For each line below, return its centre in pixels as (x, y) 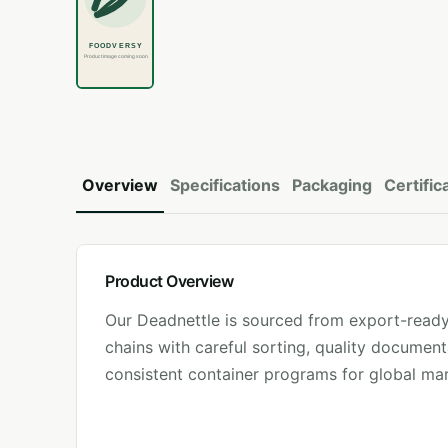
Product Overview (169, 281)
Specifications (225, 184)
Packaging (332, 184)
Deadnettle (178, 320)
